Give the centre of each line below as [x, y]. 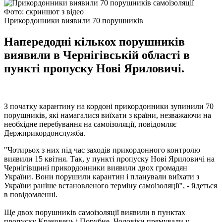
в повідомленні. [31, 194]
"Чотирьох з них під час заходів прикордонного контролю [102, 150]
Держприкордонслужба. [45, 133]
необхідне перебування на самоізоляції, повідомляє [90, 124]
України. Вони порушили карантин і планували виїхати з [102, 176]
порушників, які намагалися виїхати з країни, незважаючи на [108, 115]
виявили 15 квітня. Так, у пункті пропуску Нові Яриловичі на [109, 159]
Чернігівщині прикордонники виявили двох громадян [96, 167]
